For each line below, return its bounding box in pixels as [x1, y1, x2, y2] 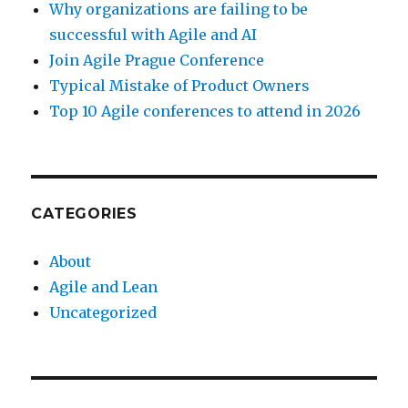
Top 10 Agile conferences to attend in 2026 [49, 101, 362, 120]
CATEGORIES [31, 204, 138, 222]
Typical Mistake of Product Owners [49, 76, 311, 95]
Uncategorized [49, 302, 158, 321]
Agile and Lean [49, 277, 158, 296]
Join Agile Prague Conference [49, 50, 265, 69]
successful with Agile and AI [49, 25, 258, 44]
